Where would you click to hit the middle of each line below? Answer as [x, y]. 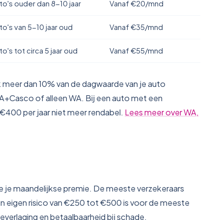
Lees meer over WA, [162, 112]
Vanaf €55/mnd [136, 51]
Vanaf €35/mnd [136, 27]
